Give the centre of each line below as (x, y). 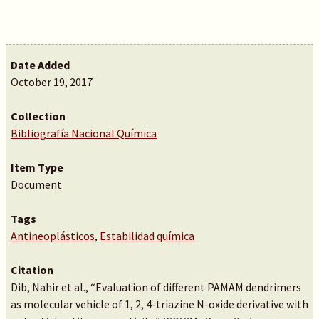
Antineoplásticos (52, 236)
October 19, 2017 (51, 82)
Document (36, 184)
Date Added (40, 65)
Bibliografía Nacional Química (83, 133)
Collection (38, 116)
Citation (32, 270)
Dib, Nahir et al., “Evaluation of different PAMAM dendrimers (156, 287)
